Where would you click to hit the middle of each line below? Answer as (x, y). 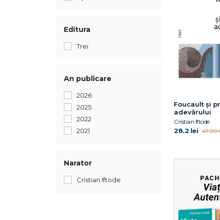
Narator (78, 163)
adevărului (192, 112)
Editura (77, 29)
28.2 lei (186, 130)
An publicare (88, 79)
